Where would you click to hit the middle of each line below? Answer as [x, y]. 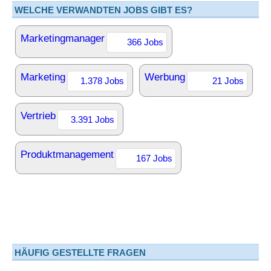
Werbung [165, 77]
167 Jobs [154, 158]
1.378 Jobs [102, 81]
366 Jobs [145, 42]
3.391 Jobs [93, 119]
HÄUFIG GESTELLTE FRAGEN [80, 253]
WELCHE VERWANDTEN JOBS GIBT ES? [103, 10]
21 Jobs [228, 81]
